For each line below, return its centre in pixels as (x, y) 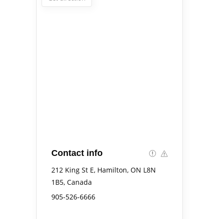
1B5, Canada (72, 182)
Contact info (77, 153)
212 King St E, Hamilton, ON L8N (104, 170)
